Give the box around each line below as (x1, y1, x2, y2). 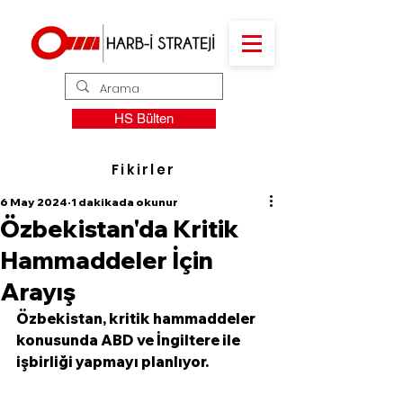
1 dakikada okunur (71, 195, 178, 209)
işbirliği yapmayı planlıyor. (16, 353, 209, 371)
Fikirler (112, 159, 175, 179)
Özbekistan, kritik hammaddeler (16, 309, 258, 327)
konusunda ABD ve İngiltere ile (16, 331, 243, 349)
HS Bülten (114, 111, 174, 126)
